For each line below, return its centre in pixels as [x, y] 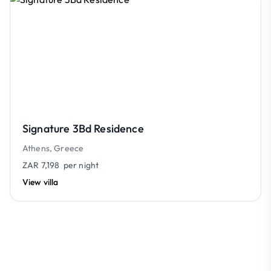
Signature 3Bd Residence [83, 129]
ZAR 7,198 [41, 165]
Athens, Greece [53, 148]
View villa [41, 182]
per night [79, 165]
